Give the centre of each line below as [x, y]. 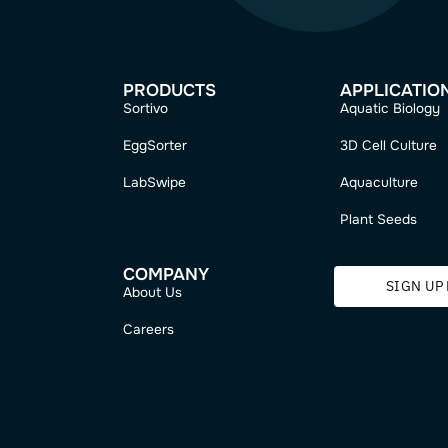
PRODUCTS [278, 344]
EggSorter [261, 408]
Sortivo [250, 365]
